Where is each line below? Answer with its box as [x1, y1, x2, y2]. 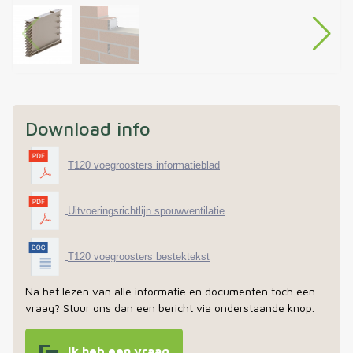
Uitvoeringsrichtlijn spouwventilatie [68, 204, 225, 217]
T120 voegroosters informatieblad [68, 158, 220, 171]
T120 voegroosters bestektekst [68, 250, 210, 262]
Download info [25, 117, 150, 140]
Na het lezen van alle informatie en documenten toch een [25, 284, 315, 299]
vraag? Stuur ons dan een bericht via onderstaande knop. [25, 301, 314, 315]
